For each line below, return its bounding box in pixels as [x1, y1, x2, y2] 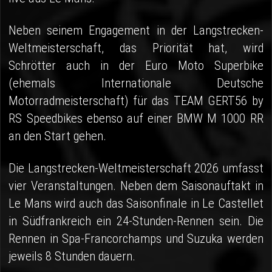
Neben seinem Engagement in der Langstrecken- [8, 23, 263, 38]
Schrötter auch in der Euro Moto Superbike [8, 58, 263, 73]
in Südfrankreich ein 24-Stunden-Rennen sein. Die [8, 214, 263, 229]
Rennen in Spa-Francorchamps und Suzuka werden [8, 231, 263, 246]
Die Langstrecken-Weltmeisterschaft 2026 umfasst [8, 161, 263, 176]
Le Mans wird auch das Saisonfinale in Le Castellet [8, 196, 263, 211]
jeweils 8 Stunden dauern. [8, 249, 136, 264]
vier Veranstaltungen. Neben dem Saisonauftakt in [8, 178, 263, 194]
